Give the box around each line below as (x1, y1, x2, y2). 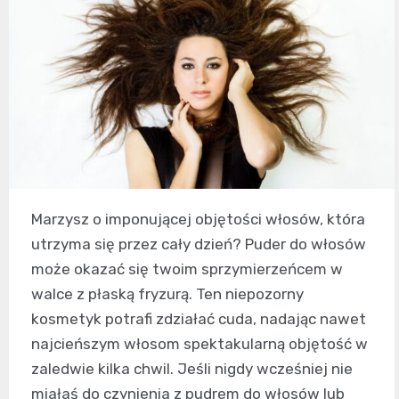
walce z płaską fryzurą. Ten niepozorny (31, 284, 304, 303)
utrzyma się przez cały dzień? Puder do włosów (31, 234, 366, 253)
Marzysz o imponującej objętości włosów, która (31, 209, 365, 228)
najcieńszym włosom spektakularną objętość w (31, 334, 368, 353)
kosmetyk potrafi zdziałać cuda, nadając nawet (31, 309, 366, 328)
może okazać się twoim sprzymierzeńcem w (31, 259, 343, 278)
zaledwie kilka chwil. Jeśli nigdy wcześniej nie (31, 359, 353, 378)
